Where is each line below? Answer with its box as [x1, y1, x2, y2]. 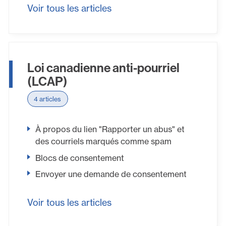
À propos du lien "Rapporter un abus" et [35, 124, 185, 135]
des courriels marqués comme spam [35, 136, 172, 147]
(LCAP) [27, 73, 68, 89]
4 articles [34, 94, 62, 103]
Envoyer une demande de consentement [35, 168, 187, 179]
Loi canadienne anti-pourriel [27, 59, 180, 75]
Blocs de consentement [35, 152, 124, 163]
